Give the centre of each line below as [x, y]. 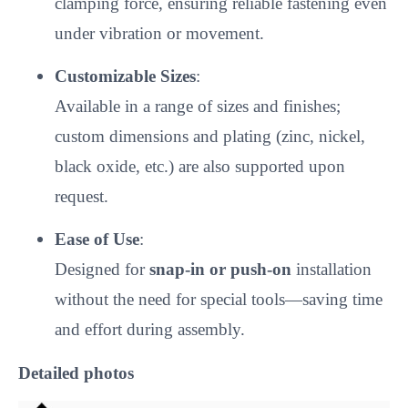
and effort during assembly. [150, 330]
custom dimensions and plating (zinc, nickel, [210, 137]
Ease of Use [97, 240]
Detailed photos [76, 372]
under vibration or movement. [159, 33]
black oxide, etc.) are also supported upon [200, 167]
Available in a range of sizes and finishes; [198, 107]
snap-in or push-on [220, 270]
